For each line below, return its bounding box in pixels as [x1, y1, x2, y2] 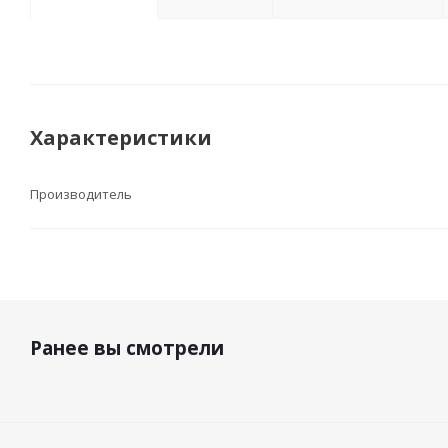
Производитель [30, 185, 132, 204]
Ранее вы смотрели [30, 335, 224, 362]
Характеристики [30, 124, 212, 152]
